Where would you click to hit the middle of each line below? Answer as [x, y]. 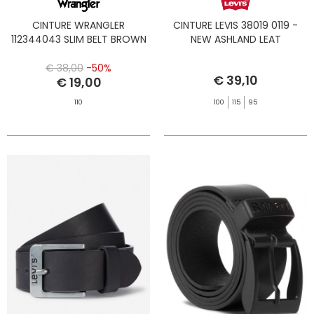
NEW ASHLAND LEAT [235, 40]
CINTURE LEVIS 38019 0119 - [235, 26]
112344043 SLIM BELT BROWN [78, 40]
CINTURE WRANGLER [78, 26]
